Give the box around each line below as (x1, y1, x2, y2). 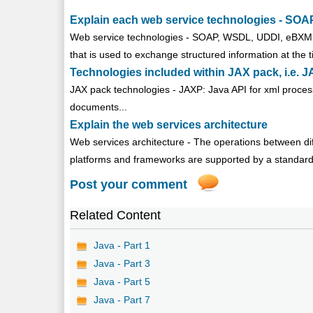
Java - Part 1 (94, 239, 151, 251)
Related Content (70, 208, 161, 222)
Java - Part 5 (94, 275, 151, 287)
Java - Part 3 (94, 257, 151, 269)
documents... (70, 101, 128, 112)
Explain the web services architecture (70, 118, 268, 131)
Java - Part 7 (94, 293, 151, 305)
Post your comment (70, 177, 188, 191)
